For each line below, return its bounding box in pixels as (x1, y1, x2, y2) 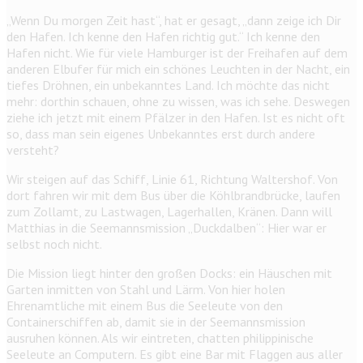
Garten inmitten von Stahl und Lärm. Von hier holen (6, 281, 285, 298)
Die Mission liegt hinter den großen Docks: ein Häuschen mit (6, 265, 332, 282)
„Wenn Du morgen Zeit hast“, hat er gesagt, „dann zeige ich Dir (6, 12, 341, 29)
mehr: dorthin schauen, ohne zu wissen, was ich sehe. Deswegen (6, 93, 350, 110)
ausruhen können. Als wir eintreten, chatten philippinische (6, 330, 314, 347)
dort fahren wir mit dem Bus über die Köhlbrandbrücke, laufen (6, 187, 340, 204)
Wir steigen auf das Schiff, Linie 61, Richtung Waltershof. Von (6, 171, 338, 188)
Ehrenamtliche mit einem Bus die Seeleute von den (6, 297, 283, 314)
